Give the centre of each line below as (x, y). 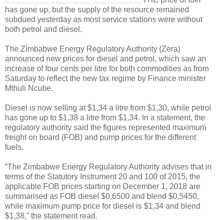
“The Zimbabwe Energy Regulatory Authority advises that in (108, 166)
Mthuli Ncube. (29, 88)
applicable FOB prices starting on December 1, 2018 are (103, 186)
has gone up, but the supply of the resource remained (97, 9)
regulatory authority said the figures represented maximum (106, 127)
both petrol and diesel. (43, 29)
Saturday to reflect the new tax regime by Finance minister (105, 78)
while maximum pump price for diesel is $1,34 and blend (103, 206)
